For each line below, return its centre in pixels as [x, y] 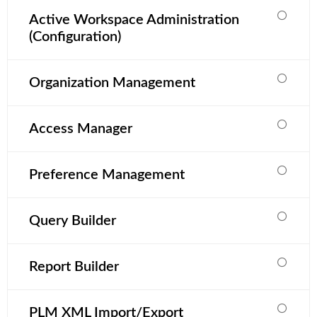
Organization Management [112, 83]
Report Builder [74, 267]
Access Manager [81, 129]
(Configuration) [75, 37]
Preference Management [107, 175]
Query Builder [73, 221]
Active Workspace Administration [134, 20]
